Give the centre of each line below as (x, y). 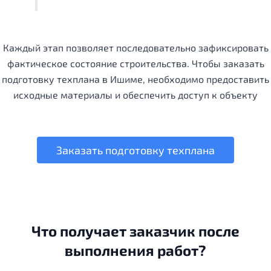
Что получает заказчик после (135, 231)
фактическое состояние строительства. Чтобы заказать (135, 64)
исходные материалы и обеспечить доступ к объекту (135, 95)
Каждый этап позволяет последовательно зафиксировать (135, 48)
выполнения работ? (135, 250)
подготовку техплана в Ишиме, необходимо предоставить (135, 79)
